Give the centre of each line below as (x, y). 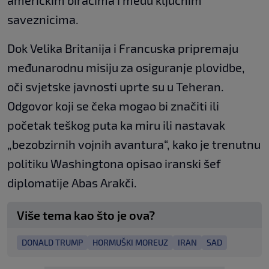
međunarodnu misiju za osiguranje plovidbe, (126, 68)
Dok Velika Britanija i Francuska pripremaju (123, 48)
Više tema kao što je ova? (86, 215)
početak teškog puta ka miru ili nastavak (116, 125)
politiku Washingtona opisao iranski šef (114, 164)
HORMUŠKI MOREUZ (130, 243)
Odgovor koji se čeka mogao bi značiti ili (113, 106)
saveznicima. (43, 20)
